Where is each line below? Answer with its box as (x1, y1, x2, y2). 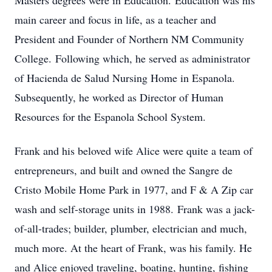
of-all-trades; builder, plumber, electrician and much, (15, 221, 247, 236)
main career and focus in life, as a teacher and (15, 12, 216, 27)
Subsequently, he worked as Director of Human (15, 90, 223, 104)
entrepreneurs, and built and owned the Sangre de (15, 163, 233, 177)
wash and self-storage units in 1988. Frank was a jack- (15, 202, 255, 216)
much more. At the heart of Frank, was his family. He (15, 240, 252, 255)
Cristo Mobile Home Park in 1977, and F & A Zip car (15, 182, 253, 197)
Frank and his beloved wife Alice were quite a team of (15, 143, 253, 158)
